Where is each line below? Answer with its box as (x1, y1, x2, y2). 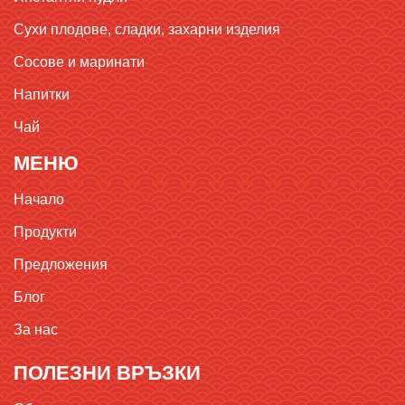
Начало (14, 192, 64, 207)
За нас (14, 322, 58, 337)
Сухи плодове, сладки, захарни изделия (14, 22, 280, 37)
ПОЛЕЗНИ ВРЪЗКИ (14, 362, 201, 384)
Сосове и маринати (14, 54, 145, 70)
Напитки (14, 87, 70, 102)
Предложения (14, 257, 108, 272)
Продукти (14, 224, 77, 240)
